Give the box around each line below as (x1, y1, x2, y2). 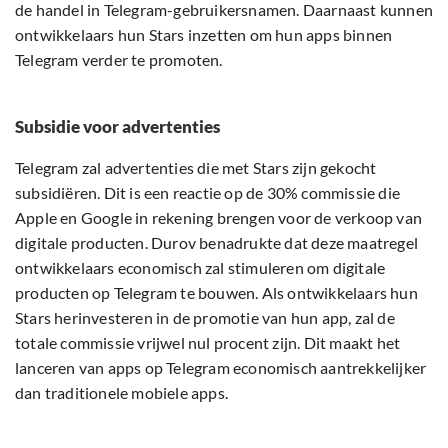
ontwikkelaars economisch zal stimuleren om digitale (15, 258, 386, 278)
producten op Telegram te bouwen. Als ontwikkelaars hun (15, 283, 418, 303)
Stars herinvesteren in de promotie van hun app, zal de (15, 308, 395, 328)
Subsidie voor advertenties (15, 116, 220, 138)
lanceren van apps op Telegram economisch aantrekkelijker (15, 358, 427, 378)
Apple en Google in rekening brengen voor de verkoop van (15, 208, 423, 228)
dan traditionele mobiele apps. (15, 383, 228, 403)
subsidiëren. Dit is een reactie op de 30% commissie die (15, 183, 401, 203)
